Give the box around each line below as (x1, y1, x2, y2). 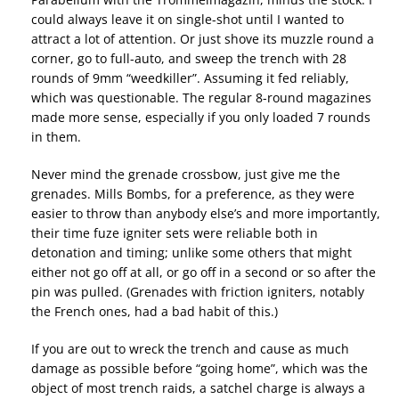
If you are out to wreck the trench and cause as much (31, 340, 349, 358)
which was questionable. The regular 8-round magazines (31, 89, 371, 107)
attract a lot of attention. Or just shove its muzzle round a (31, 30, 374, 48)
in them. (31, 128, 81, 146)
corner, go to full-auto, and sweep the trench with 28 (31, 50, 346, 68)
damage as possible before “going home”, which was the (31, 360, 368, 378)
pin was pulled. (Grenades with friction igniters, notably (31, 283, 364, 301)
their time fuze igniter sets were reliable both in (31, 224, 318, 242)
